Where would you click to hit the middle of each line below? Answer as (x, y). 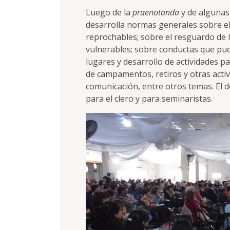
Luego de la (109, 13)
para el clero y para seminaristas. (149, 99)
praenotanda (156, 13)
